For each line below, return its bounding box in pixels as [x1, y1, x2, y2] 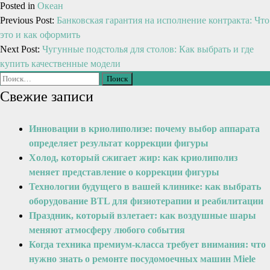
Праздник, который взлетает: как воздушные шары [29, 210, 256, 221]
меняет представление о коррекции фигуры [29, 167, 219, 177]
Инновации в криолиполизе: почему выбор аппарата [29, 124, 260, 134]
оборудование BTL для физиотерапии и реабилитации [29, 196, 263, 206]
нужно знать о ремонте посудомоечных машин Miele [29, 254, 256, 264]
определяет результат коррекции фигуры [29, 138, 209, 148]
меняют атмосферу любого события [29, 225, 185, 235]
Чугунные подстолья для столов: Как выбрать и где [42, 44, 254, 54]
